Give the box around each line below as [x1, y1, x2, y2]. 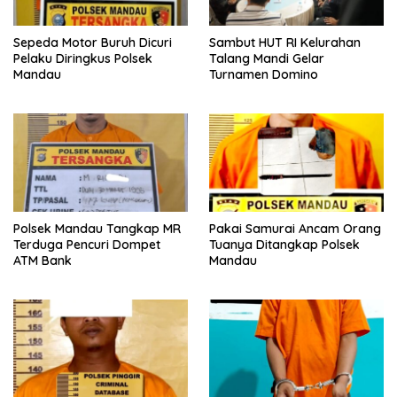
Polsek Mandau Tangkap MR [13, 220, 181, 237]
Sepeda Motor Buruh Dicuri [13, 34, 172, 51]
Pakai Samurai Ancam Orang [209, 220, 381, 237]
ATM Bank [13, 252, 72, 269]
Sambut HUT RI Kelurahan [209, 34, 361, 51]
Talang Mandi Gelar [209, 50, 324, 66]
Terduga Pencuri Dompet [13, 236, 160, 253]
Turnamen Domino [209, 66, 318, 82]
